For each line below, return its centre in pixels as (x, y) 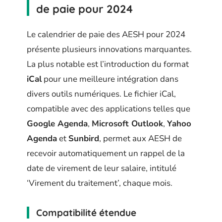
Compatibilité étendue (86, 212)
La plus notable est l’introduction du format (108, 64)
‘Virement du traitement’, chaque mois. (100, 183)
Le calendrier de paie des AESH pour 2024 (106, 34)
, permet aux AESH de (140, 138)
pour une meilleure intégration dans (110, 79)
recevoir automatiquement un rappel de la (106, 153)
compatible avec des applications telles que (109, 109)
